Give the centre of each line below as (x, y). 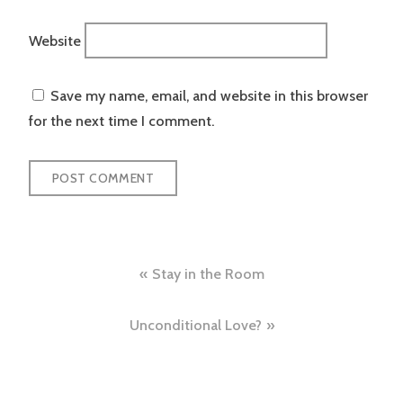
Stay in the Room (208, 274)
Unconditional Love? (195, 325)
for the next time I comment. (121, 121)
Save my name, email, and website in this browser (209, 96)
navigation (101, 309)
